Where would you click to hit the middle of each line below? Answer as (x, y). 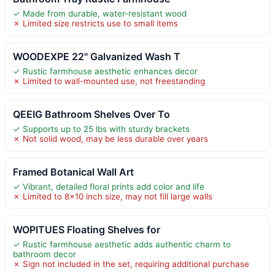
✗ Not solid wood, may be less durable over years (110, 138)
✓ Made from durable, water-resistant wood (100, 13)
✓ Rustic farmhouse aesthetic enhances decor (105, 71)
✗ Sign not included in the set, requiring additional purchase (131, 264)
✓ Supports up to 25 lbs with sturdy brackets (101, 129)
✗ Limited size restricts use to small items (95, 23)
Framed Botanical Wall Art (73, 172)
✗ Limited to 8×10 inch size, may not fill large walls (113, 196)
